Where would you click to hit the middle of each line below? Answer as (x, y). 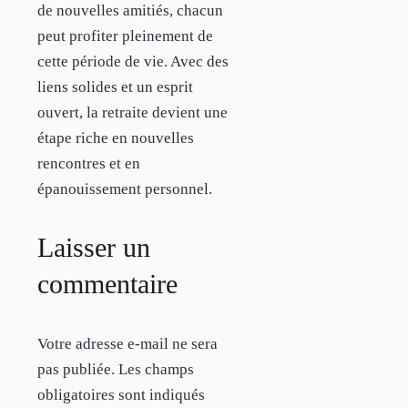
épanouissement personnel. (125, 189)
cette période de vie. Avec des (133, 62)
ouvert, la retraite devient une (133, 113)
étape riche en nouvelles (116, 138)
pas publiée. (76, 370)
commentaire (107, 284)
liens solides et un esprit (115, 87)
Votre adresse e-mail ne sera (127, 344)
